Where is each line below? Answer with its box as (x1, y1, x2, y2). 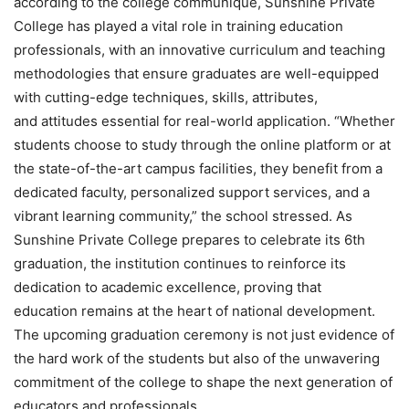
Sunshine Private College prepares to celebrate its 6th (14, 230, 365, 248)
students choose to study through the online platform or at (14, 135, 391, 153)
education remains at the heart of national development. (14, 301, 375, 320)
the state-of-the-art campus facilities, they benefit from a (14, 159, 383, 177)
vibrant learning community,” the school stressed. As (14, 206, 352, 225)
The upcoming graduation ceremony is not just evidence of (14, 325, 394, 343)
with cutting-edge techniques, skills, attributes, (14, 88, 318, 106)
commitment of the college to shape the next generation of (14, 372, 393, 391)
